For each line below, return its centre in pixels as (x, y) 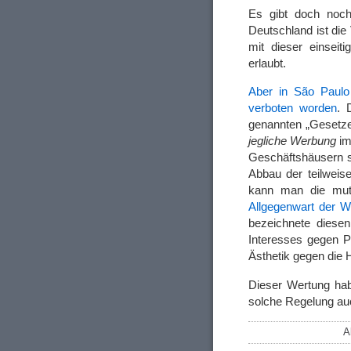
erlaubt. (267, 63)
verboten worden (293, 108)
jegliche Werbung (293, 141)
